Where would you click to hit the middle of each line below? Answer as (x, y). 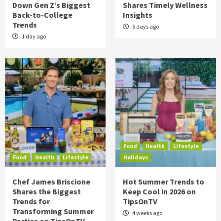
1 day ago (33, 36)
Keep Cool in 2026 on (159, 191)
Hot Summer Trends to (164, 182)
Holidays (136, 157)
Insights (138, 15)
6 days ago (145, 26)
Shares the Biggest (47, 191)
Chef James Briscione (51, 182)
